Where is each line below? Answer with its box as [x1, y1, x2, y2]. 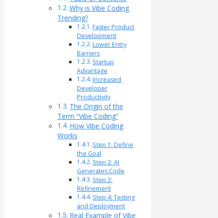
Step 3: [92, 176, 113, 184]
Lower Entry [92, 40, 127, 49]
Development [77, 32, 116, 40]
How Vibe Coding [69, 121, 123, 131]
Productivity [77, 93, 110, 102]
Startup [92, 58, 114, 67]
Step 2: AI [92, 158, 120, 167]
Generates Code [77, 167, 125, 176]
